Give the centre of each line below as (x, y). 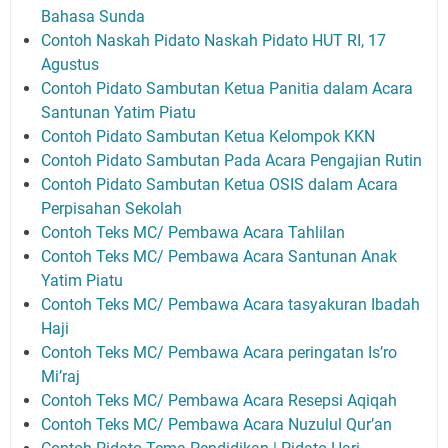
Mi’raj (62, 376)
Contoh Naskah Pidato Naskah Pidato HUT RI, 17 (213, 40)
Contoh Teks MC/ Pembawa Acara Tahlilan (195, 232)
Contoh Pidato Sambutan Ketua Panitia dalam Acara (227, 88)
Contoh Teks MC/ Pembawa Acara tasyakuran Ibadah (230, 304)
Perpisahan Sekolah (113, 208)
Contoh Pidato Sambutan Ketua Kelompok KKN (210, 136)
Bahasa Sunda (95, 16)
